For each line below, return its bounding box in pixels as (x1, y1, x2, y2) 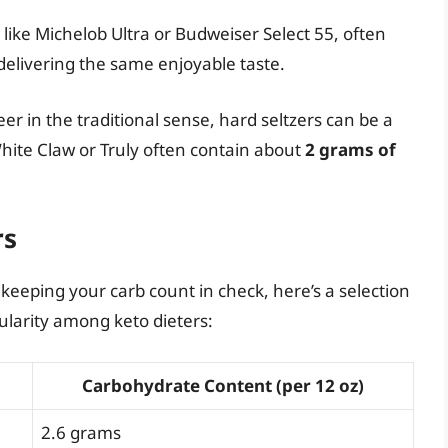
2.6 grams (41, 420, 121, 444)
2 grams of (305, 137, 396, 161)
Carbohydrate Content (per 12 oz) (82, 373, 364, 397)
